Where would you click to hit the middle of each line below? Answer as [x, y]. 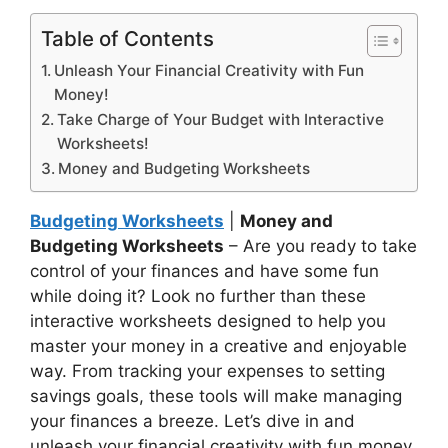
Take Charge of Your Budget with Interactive [221, 119]
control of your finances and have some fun [204, 270]
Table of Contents [127, 38]
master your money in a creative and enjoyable [218, 345]
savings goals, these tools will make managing [216, 395]
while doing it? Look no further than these [198, 295]
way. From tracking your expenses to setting [207, 370]
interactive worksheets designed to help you [208, 320]
